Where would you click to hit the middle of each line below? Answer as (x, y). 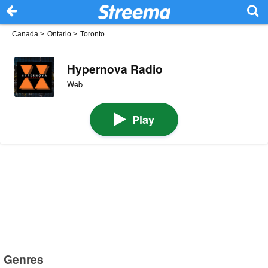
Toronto (92, 34)
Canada (25, 34)
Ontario (59, 34)
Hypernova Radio (115, 68)
